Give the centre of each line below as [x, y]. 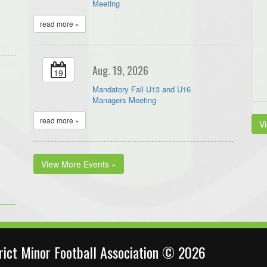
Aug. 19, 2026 [120, 71]
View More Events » [78, 164]
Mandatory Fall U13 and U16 [141, 89]
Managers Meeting [124, 100]
